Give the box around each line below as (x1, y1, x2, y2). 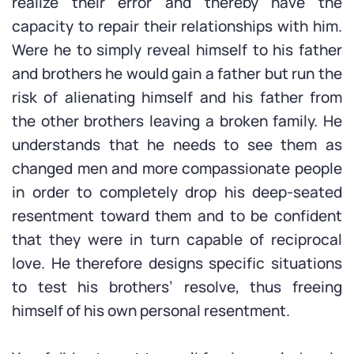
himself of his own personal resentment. (12, 300, 290, 321)
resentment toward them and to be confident (12, 205, 342, 226)
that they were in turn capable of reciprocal (12, 229, 342, 250)
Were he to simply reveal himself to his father (12, 40, 342, 60)
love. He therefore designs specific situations (12, 253, 342, 273)
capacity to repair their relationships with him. (12, 16, 342, 36)
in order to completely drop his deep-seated (12, 182, 342, 202)
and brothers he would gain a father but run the (12, 63, 342, 84)
